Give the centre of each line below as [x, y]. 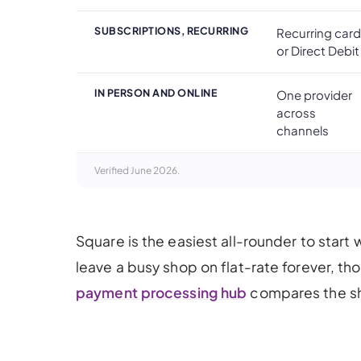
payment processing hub [162, 292]
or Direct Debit [318, 50]
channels [303, 130]
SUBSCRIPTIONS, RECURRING [171, 30]
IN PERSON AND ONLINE [156, 92]
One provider [314, 94]
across [296, 112]
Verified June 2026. [137, 170]
